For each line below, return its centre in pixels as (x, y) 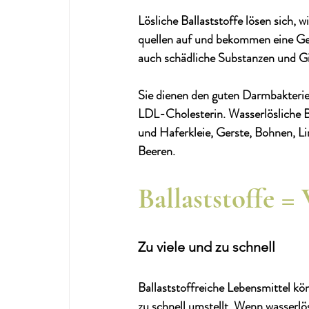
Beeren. (157, 151)
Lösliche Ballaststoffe (190, 21)
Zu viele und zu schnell (207, 247)
